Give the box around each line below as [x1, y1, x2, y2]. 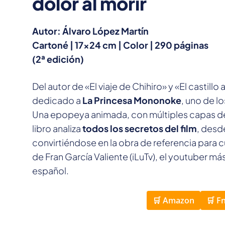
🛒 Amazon [152, 195, 194, 206]
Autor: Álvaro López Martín [32, 25, 149, 37]
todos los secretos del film [82, 123, 197, 135]
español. [32, 165, 69, 177]
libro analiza [32, 123, 82, 135]
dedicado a [32, 94, 82, 106]
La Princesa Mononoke [82, 94, 181, 106]
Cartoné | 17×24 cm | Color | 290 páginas [32, 39, 208, 51]
